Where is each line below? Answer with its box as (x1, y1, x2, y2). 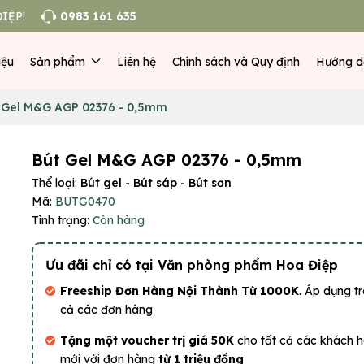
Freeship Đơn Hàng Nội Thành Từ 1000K (60, 284, 299, 298)
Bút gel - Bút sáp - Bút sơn (80, 175, 232, 190)
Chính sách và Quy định (171, 54, 300, 69)
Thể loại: (32, 175, 80, 190)
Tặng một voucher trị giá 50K (60, 333, 237, 348)
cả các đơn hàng (60, 302, 153, 317)
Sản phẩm (29, 54, 89, 69)
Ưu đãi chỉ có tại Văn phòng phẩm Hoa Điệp (45, 257, 338, 273)
